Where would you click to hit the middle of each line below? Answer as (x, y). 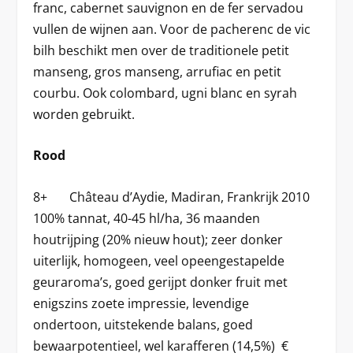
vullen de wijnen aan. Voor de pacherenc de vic (172, 29)
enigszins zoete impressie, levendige (141, 303)
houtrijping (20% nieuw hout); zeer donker (158, 239)
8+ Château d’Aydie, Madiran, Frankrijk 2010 (172, 197)
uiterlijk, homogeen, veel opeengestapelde (159, 260)
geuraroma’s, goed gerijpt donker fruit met (161, 282)
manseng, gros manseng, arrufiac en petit (158, 71)
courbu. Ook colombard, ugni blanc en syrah (165, 93)
